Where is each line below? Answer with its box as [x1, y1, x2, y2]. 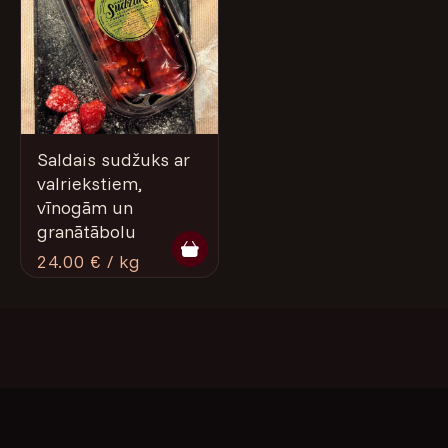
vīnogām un [37, 196, 133, 219]
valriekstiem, [37, 172, 142, 195]
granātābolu [37, 220, 136, 243]
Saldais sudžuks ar [37, 148, 190, 171]
